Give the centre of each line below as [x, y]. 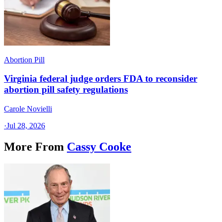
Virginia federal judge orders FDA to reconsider [101, 79]
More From [34, 146]
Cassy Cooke [99, 146]
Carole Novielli [28, 109]
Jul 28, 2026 [26, 126]
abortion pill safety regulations [66, 90]
